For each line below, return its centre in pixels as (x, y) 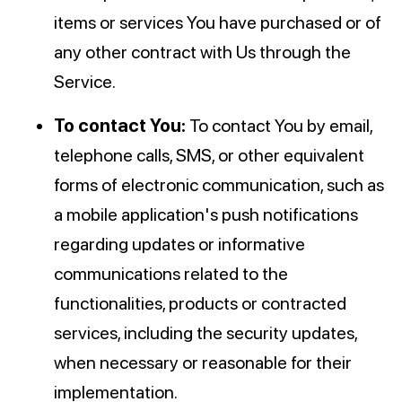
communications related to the (171, 274)
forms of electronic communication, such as (219, 185)
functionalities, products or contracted (200, 304)
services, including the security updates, (205, 333)
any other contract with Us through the (202, 52)
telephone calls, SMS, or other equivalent (209, 156)
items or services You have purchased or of (218, 23)
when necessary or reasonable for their (203, 363)
